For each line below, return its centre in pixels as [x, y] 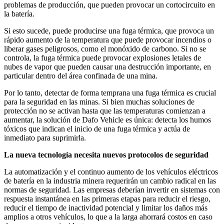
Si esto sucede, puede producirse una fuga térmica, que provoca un [109, 31]
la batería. [19, 14]
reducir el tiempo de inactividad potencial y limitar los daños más [106, 208]
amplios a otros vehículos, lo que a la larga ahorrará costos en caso [108, 217]
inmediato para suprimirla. [45, 138]
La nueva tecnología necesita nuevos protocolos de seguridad [106, 155]
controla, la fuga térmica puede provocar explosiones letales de [102, 58]
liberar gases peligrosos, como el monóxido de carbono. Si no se [105, 49]
